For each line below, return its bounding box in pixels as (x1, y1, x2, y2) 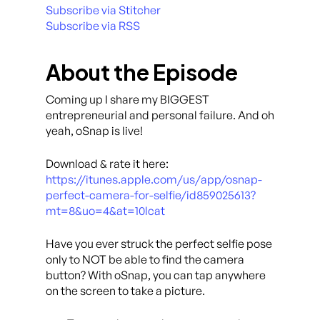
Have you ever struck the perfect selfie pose (46, 236, 272, 251)
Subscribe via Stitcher (46, 3, 161, 17)
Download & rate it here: (46, 156, 169, 171)
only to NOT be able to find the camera (46, 252, 244, 266)
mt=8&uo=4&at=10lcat (46, 204, 165, 218)
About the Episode (46, 59, 238, 86)
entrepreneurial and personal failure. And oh (46, 108, 274, 122)
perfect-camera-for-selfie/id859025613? (46, 188, 256, 202)
